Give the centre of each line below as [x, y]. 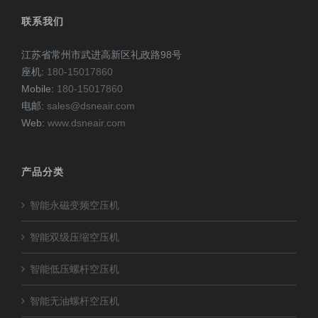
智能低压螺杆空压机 [75, 269]
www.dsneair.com [87, 123]
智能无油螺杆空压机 [75, 301]
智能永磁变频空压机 [75, 205]
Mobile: [39, 89]
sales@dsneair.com [91, 106]
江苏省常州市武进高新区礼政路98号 [102, 55]
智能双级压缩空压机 [75, 237]
